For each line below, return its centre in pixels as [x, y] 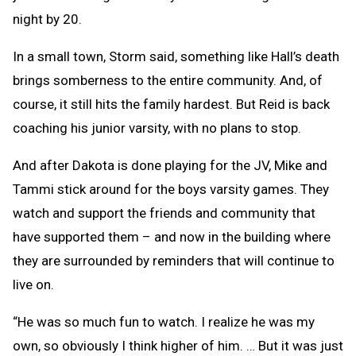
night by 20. [47, 19]
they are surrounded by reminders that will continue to [174, 261]
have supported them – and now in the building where [172, 237]
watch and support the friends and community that [164, 213]
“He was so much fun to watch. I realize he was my [164, 322]
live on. [33, 285]
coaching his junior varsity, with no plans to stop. [157, 128]
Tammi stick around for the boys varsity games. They [171, 190]
